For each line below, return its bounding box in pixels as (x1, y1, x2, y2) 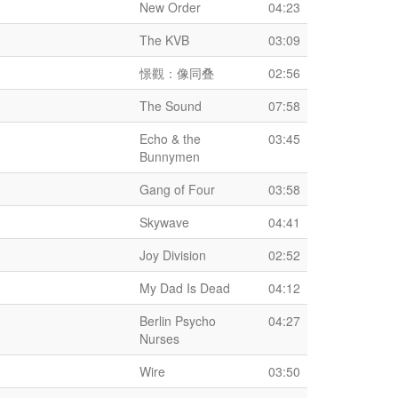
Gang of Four (139, 180, 215, 198)
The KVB (139, 31, 189, 49)
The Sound (139, 97, 202, 115)
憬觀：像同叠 (139, 64, 214, 82)
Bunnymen (139, 147, 200, 165)
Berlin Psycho (139, 312, 216, 330)
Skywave (139, 213, 189, 231)
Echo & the (139, 130, 201, 147)
